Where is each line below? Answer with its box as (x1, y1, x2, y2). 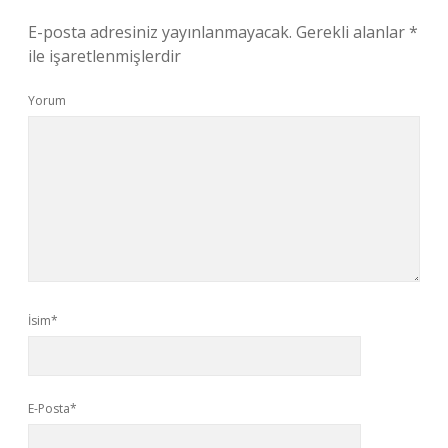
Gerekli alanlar (296, 21, 409, 43)
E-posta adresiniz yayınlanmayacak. (28, 21, 292, 43)
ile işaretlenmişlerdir (28, 45, 181, 67)
